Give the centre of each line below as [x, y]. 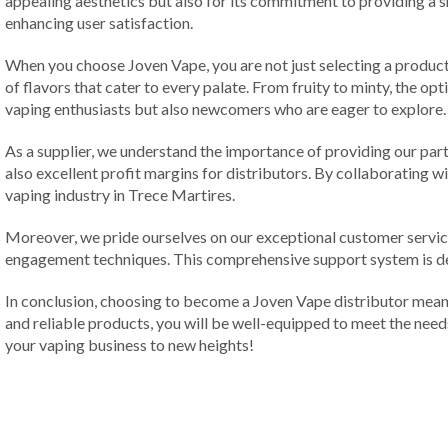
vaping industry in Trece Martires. [120, 195]
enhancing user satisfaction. [99, 23]
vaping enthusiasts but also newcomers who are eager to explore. [225, 109]
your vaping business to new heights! [129, 345]
